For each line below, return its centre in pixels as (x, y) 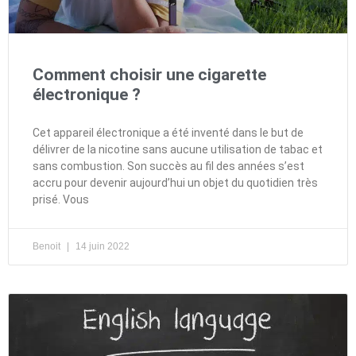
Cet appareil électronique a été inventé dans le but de (168, 132)
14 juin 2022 (101, 246)
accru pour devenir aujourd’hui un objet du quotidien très (175, 182)
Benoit (48, 246)
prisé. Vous (61, 199)
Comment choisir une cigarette (149, 74)
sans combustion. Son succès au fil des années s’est (168, 166)
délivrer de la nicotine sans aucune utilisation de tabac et (178, 149)
